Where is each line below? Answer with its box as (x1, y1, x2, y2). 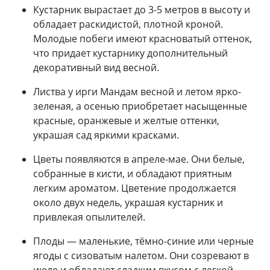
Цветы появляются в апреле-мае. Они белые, (33, 152, 245, 166)
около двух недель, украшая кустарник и (33, 195, 223, 209)
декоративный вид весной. (33, 60, 159, 74)
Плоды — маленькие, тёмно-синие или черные (33, 234, 254, 248)
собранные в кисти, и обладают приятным (33, 166, 232, 180)
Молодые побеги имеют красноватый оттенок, (33, 31, 252, 45)
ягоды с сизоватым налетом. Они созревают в (33, 248, 249, 262)
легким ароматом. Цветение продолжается (33, 181, 236, 195)
